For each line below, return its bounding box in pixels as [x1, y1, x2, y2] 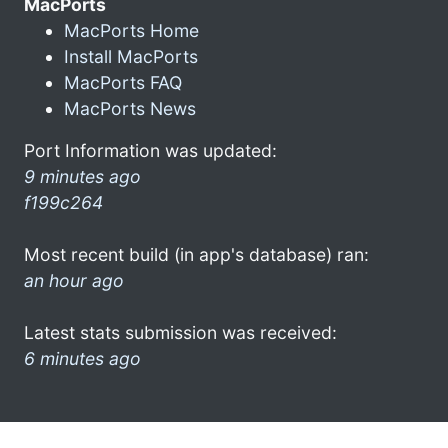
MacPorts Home [64, 19, 199, 41]
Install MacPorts [64, 45, 198, 67]
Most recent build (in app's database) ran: [24, 243, 369, 265]
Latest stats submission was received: [24, 321, 337, 343]
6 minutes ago [24, 347, 141, 369]
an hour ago [24, 269, 124, 291]
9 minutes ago [24, 165, 141, 187]
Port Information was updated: [24, 139, 277, 161]
